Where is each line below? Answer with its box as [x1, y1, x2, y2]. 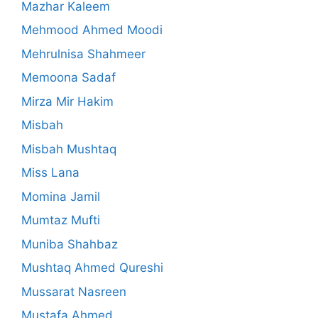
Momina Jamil [21, 189, 100, 204]
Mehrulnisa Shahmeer [21, 46, 146, 61]
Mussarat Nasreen [21, 284, 126, 299]
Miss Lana [21, 165, 79, 180]
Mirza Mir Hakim [21, 94, 114, 109]
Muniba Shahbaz [21, 236, 118, 251]
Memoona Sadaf [21, 70, 116, 85]
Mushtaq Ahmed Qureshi [21, 261, 163, 275]
